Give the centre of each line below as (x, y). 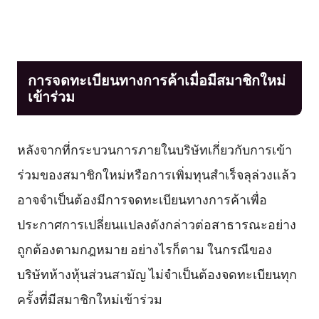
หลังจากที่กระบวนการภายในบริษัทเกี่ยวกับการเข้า (154, 148)
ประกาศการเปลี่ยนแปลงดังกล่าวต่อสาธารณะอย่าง (156, 223)
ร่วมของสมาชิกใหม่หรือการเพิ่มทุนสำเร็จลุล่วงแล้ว (156, 173)
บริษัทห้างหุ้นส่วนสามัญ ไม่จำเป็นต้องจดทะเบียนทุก (157, 273)
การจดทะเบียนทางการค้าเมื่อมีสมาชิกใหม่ (156, 80)
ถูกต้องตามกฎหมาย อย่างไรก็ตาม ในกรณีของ (144, 248)
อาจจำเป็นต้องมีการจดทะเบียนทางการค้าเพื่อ (142, 198)
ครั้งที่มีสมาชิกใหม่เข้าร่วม (89, 298)
